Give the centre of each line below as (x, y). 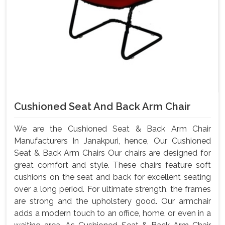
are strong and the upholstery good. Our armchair (113, 201)
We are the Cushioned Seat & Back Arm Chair (113, 129)
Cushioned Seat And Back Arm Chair (102, 107)
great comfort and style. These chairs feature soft (113, 165)
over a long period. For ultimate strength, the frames (113, 189)
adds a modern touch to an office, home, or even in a (113, 213)
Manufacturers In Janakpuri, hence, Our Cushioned (113, 141)
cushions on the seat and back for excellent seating (113, 177)
